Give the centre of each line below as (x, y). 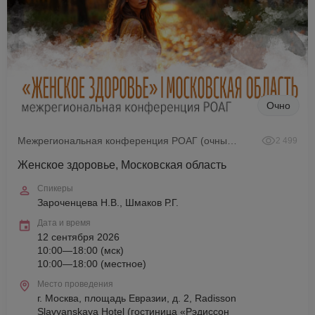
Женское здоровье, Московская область (122, 165)
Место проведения (75, 284)
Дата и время (64, 223)
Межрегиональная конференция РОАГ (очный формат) (232, 141)
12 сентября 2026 (78, 237)
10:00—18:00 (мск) (81, 250)
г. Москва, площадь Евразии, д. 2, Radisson (137, 298)
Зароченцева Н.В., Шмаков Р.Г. (108, 202)
